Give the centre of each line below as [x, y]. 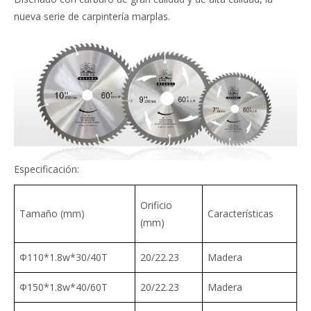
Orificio [156, 205]
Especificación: [47, 169]
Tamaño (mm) [52, 213]
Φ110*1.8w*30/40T [64, 257]
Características [241, 213]
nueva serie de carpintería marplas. [96, 16]
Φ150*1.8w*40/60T [64, 287]
